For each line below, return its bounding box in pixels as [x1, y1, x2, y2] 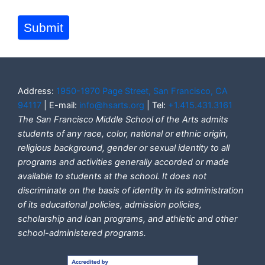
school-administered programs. [18, 228, 146, 239]
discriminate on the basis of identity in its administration [18, 185, 244, 196]
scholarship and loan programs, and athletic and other [18, 214, 237, 225]
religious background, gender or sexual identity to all [18, 143, 230, 154]
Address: [18, 86, 56, 97]
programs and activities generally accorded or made [18, 157, 229, 168]
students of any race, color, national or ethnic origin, [18, 128, 228, 140]
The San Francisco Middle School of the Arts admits [18, 114, 228, 125]
